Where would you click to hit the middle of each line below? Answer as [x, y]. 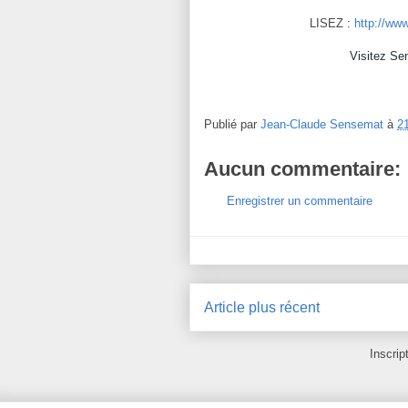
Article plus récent [262, 307]
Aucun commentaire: [302, 168]
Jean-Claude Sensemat [322, 124]
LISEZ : [331, 23]
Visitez [370, 56]
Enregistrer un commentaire [300, 200]
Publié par [232, 124]
